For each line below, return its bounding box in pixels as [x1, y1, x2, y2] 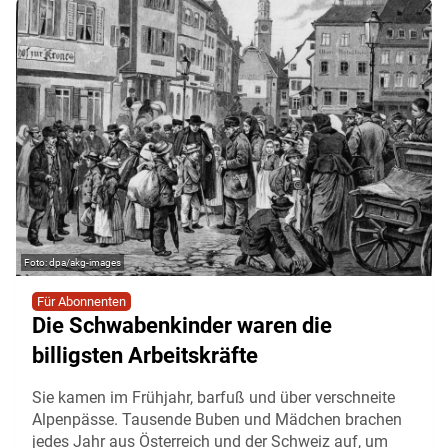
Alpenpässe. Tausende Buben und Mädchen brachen [32, 410, 402, 430]
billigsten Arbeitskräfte [32, 343, 258, 369]
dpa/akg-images [49, 257, 121, 269]
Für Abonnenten [37, 294, 126, 310]
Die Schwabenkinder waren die [32, 313, 332, 339]
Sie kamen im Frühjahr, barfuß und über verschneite [32, 388, 395, 408]
